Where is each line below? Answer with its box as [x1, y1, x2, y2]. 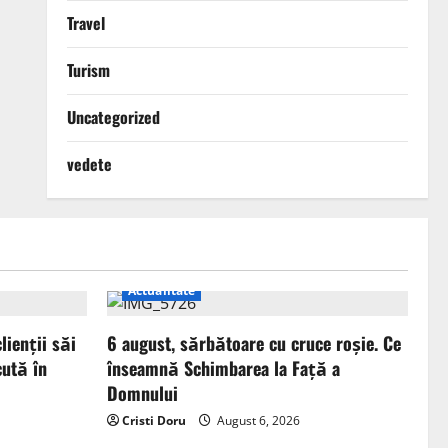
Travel [66, 11, 105, 36]
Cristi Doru [122, 412, 186, 430]
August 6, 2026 [214, 412, 300, 430]
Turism [66, 58, 110, 83]
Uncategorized [66, 105, 160, 130]
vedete [66, 152, 112, 177]
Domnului [107, 380, 178, 407]
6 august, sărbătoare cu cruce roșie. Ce [107, 330, 401, 357]
